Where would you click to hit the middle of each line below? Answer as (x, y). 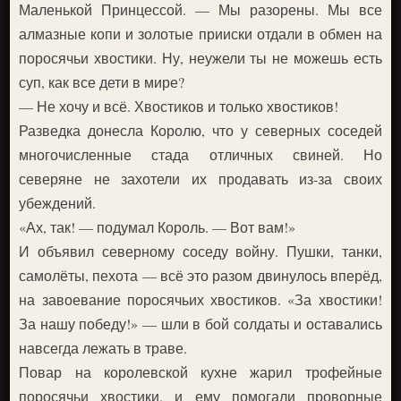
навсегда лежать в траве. (103, 347)
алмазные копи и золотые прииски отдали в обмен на (200, 33)
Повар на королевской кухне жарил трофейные (200, 371)
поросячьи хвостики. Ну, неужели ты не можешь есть (200, 57)
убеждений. (58, 202)
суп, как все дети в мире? (102, 81)
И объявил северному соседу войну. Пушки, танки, (200, 251)
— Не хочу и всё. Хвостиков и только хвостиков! (179, 106)
